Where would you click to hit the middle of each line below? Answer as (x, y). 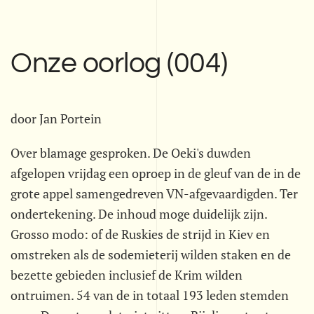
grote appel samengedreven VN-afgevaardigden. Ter (154, 193)
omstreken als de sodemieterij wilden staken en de (151, 254)
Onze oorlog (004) (119, 64)
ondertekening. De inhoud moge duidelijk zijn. (139, 214)
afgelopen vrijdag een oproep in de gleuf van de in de (156, 173)
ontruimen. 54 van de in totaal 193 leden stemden (150, 295)
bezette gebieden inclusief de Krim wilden (127, 275)
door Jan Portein (56, 118)
